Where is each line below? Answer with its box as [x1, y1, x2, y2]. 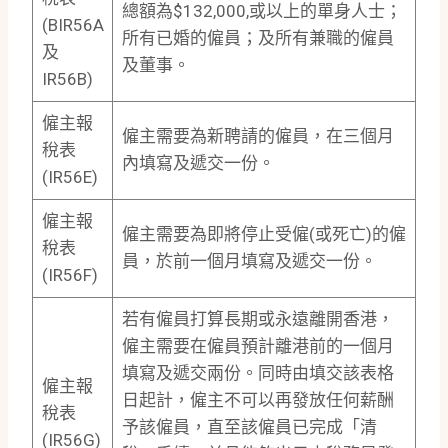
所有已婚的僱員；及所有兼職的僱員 [121, 28, 394, 49]
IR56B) [41, 69, 93, 90]
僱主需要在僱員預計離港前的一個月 [121, 336, 394, 357]
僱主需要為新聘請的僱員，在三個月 [121, 126, 394, 147]
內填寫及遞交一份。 [121, 153, 275, 174]
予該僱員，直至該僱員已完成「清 [121, 417, 377, 438]
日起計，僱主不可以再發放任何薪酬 [121, 390, 394, 411]
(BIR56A [41, 15, 104, 36]
